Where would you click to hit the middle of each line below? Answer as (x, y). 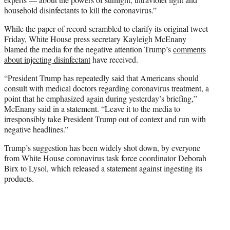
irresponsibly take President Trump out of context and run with (105, 119)
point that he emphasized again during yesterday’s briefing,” (101, 99)
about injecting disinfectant (47, 60)
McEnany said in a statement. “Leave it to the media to (92, 109)
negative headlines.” (36, 129)
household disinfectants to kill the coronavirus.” (80, 10)
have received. (114, 60)
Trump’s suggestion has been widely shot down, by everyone (102, 148)
